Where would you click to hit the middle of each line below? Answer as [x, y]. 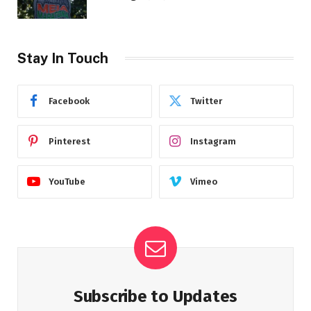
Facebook [69, 101]
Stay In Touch [63, 58]
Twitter [206, 101]
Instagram [213, 142]
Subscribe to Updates [155, 296]
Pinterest [69, 142]
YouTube [67, 182]
